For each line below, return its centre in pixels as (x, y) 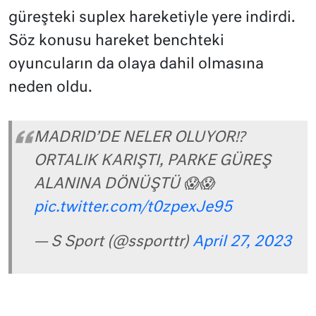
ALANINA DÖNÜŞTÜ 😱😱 (124, 184)
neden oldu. (50, 87)
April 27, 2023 (242, 242)
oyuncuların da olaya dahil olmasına (136, 64)
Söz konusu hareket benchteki (116, 41)
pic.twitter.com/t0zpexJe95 (133, 207)
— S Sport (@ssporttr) (113, 242)
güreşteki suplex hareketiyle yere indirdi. (152, 18)
